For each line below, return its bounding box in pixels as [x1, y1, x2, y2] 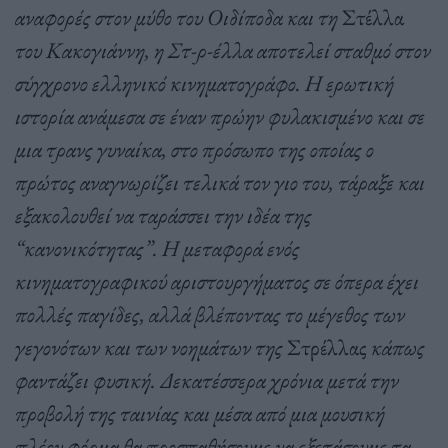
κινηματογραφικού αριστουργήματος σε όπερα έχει [15, 265, 419, 296]
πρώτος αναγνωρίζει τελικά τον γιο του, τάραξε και [15, 166, 425, 197]
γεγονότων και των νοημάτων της [15, 331, 287, 362]
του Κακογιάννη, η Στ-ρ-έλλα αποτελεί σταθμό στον [15, 34, 431, 65]
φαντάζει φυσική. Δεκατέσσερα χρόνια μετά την [15, 364, 399, 395]
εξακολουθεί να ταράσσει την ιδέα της [15, 199, 312, 230]
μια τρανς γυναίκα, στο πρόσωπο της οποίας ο [15, 133, 374, 164]
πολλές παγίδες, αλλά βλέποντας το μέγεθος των [15, 298, 405, 329]
